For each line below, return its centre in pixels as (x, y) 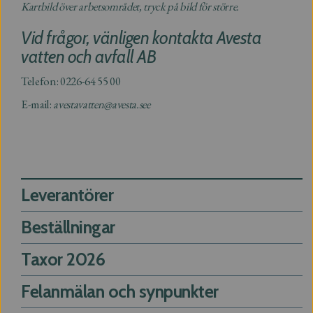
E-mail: (36, 104)
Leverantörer (67, 195)
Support (67, 148)
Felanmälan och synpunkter (120, 291)
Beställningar (68, 227)
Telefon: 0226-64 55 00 (71, 81)
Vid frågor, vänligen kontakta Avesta (141, 38)
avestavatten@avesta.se (100, 104)
